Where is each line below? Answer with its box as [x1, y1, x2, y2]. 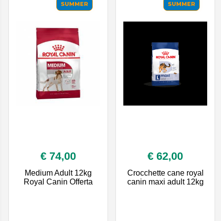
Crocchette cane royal [127, 168, 204, 177]
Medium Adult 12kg [24, 168, 92, 177]
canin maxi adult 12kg [127, 177, 204, 186]
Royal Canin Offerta [23, 177, 93, 186]
